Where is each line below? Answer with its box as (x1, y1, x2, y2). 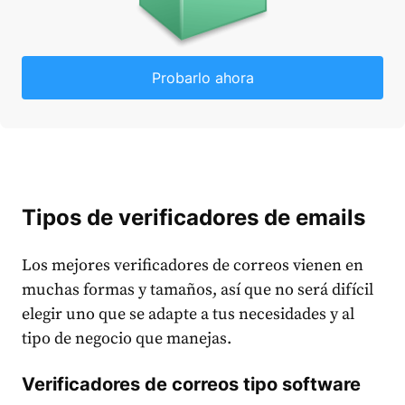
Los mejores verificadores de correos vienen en (22, 255, 363, 277)
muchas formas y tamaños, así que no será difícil (22, 279, 373, 301)
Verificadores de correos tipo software (22, 373, 361, 396)
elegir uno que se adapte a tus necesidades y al (22, 304, 354, 325)
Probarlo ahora (151, 69, 254, 88)
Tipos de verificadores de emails (22, 204, 365, 231)
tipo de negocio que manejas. (22, 328, 231, 350)
